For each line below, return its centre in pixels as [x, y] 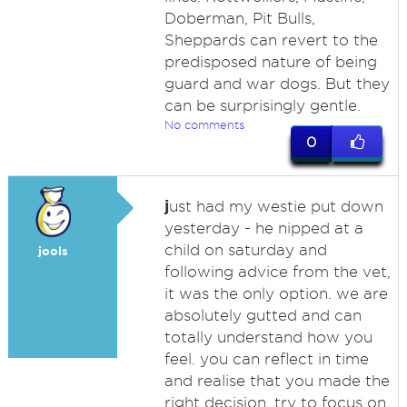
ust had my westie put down [276, 206]
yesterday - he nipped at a [263, 228]
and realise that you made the [277, 381]
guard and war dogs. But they [277, 84]
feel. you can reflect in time [266, 359]
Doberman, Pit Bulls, [239, 18]
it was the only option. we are [276, 293]
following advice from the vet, [277, 272]
